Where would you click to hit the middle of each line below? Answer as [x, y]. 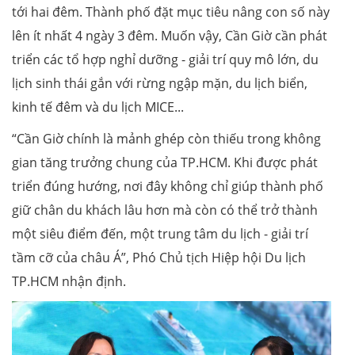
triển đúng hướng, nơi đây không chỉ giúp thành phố [168, 187]
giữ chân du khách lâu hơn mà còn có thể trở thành [165, 210]
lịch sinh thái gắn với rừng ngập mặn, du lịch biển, [160, 84]
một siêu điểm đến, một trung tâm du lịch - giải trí [160, 234]
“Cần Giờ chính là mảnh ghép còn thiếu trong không [166, 139]
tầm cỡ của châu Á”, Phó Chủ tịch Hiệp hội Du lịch [159, 258]
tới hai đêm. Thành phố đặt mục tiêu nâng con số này [171, 12]
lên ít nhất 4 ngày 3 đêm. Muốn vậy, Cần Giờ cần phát [170, 36]
